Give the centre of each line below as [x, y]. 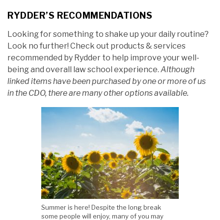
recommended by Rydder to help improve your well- [103, 58]
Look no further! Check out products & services [96, 46]
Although [178, 70]
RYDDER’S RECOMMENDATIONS [80, 16]
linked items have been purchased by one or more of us [107, 82]
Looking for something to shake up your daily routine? [108, 34]
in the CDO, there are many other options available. [98, 93]
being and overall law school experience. [84, 70]
